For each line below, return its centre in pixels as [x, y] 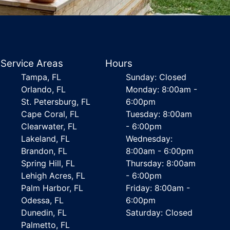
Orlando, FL [44, 89]
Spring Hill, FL [48, 163]
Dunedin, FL [44, 213]
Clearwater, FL [49, 126]
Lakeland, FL [46, 139]
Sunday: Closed [156, 77]
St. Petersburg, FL [56, 102]
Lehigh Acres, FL [53, 176]
